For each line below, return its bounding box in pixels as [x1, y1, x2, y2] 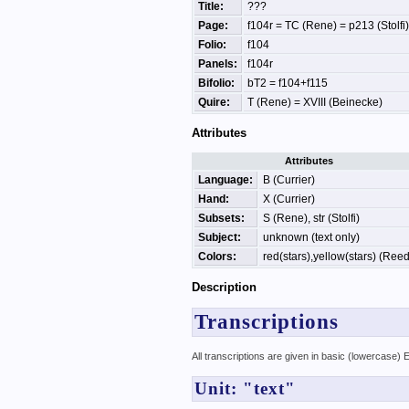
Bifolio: [197, 76, 235, 89]
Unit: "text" [194, 378, 296, 398]
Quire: [197, 95, 230, 109]
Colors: [197, 249, 236, 263]
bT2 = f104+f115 [246, 76, 328, 89]
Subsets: [197, 211, 245, 225]
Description [191, 279, 257, 294]
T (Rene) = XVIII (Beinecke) [246, 95, 383, 109]
